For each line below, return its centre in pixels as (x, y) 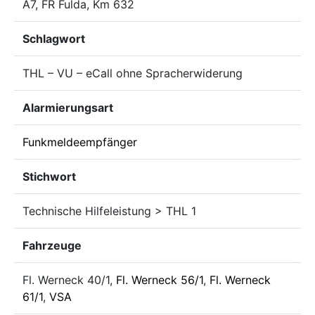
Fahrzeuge (52, 245)
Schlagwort (54, 39)
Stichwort (49, 176)
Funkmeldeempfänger (80, 142)
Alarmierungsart (68, 108)
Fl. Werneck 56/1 (160, 280)
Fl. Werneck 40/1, (69, 280)
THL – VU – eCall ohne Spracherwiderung (133, 73)
